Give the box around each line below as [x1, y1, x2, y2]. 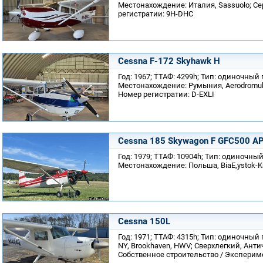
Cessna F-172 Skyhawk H [118, 55, 220, 66]
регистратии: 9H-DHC [118, 9, 193, 18]
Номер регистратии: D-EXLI [118, 89, 214, 99]
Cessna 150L [118, 215, 170, 227]
